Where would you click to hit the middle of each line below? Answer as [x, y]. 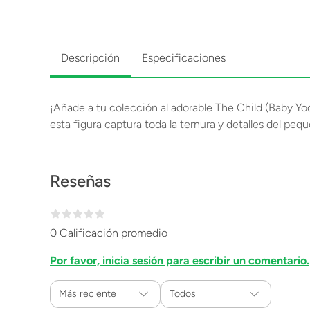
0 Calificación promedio [109, 233]
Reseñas [80, 181]
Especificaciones [184, 58]
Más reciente [88, 294]
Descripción [90, 58]
